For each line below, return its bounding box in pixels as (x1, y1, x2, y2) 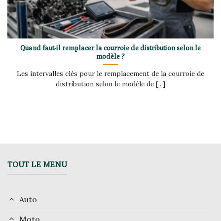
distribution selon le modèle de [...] (56, 79, 165, 88)
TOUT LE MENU (7, 159, 67, 169)
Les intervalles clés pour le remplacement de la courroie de (17, 69, 204, 78)
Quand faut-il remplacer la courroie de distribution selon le (20, 43, 201, 52)
